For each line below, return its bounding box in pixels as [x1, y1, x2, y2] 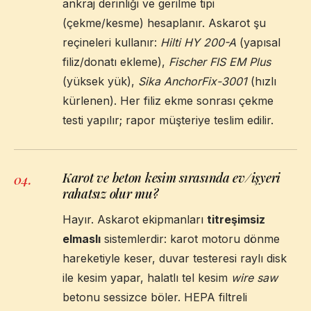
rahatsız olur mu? [62, 184, 158, 202]
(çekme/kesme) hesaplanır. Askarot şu [62, 15, 266, 30]
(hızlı [247, 74, 276, 88]
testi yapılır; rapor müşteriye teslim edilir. [62, 112, 274, 127]
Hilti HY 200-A [160, 35, 236, 49]
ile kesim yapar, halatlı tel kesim [62, 270, 231, 285]
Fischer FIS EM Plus [169, 54, 271, 69]
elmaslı [62, 231, 101, 246]
